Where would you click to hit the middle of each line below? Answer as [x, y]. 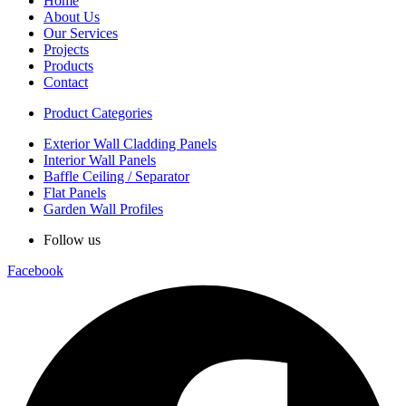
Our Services [81, 34]
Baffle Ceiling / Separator [116, 177]
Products [68, 66]
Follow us [72, 240]
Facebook [35, 271]
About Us [72, 17]
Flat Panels [75, 193]
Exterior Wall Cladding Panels [130, 144]
